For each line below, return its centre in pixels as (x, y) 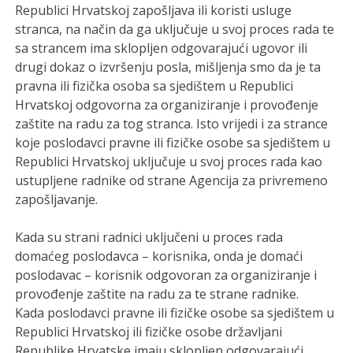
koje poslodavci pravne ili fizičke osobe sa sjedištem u (173, 142)
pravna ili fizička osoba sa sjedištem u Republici (154, 85)
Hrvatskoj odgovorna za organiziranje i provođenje (167, 104)
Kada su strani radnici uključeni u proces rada (149, 237)
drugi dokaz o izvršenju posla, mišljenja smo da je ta (168, 67)
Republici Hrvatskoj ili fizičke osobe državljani (149, 331)
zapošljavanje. (57, 199)
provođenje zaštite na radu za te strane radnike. (157, 294)
